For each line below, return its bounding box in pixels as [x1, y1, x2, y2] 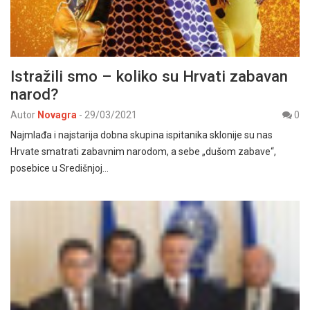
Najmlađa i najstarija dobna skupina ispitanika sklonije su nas [10, 129, 273, 141]
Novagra [37, 109, 77, 121]
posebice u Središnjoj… [10, 163, 109, 174]
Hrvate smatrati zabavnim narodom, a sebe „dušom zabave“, [10, 146, 276, 158]
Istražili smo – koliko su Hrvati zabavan [10, 67, 288, 86]
